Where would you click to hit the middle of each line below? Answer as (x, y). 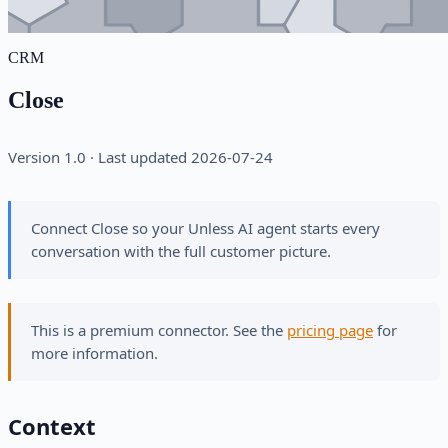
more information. (94, 353)
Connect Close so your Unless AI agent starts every (205, 228)
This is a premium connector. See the (159, 330)
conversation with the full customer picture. (181, 251)
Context (52, 426)
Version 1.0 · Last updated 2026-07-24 (140, 157)
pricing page (330, 330)
